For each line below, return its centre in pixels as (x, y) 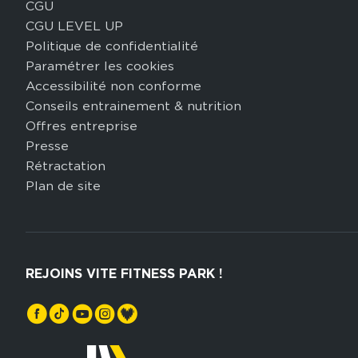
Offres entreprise (81, 126)
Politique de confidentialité (111, 46)
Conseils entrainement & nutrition (133, 106)
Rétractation (65, 166)
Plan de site (63, 186)
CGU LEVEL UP (74, 26)
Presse (47, 146)
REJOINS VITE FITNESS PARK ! (124, 274)
